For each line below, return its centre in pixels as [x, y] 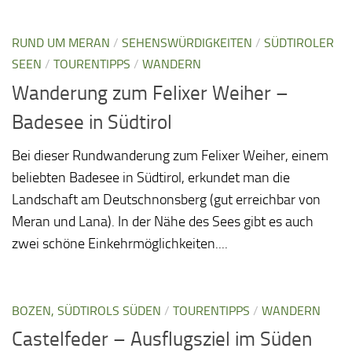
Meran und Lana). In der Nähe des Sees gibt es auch [163, 221]
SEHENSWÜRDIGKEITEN [187, 42]
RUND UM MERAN [61, 42]
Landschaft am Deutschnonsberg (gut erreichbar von [166, 199]
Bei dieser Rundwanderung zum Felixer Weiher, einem [170, 155]
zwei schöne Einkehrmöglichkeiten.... [120, 243]
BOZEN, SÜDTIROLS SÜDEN [86, 310]
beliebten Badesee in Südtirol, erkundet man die [151, 177]
